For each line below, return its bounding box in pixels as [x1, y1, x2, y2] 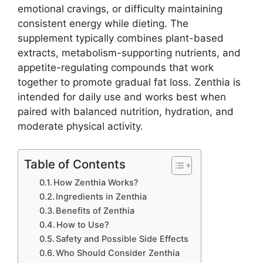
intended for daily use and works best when [18, 91, 226, 103]
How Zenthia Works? [53, 177, 139, 188]
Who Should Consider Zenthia [56, 247, 180, 258]
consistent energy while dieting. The [18, 18, 188, 30]
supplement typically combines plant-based [18, 32, 224, 45]
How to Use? [56, 219, 110, 230]
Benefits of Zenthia [56, 205, 135, 216]
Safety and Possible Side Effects [56, 233, 189, 244]
